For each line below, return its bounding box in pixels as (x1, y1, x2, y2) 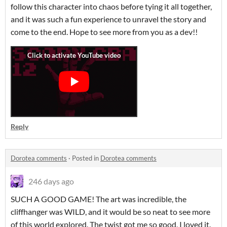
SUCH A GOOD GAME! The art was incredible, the (11, 194, 186, 204)
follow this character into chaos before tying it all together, (11, 2, 212, 11)
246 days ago (28, 176, 74, 186)
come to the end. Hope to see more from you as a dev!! (11, 27, 198, 36)
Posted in (72, 154, 100, 162)
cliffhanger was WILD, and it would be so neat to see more (11, 207, 210, 216)
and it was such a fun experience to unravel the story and (11, 14, 206, 24)
